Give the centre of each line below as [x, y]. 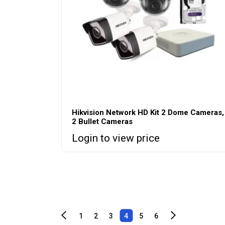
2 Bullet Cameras [102, 121]
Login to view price [116, 138]
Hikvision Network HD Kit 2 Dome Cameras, [148, 112]
